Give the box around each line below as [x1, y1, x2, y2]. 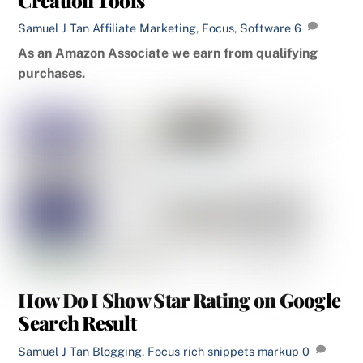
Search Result [18, 310, 137, 336]
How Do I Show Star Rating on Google [18, 287, 341, 314]
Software [240, 21, 292, 36]
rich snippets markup [183, 344, 300, 359]
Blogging [92, 344, 143, 359]
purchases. [18, 66, 86, 82]
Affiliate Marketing [92, 21, 197, 36]
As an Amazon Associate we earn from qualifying [18, 45, 318, 62]
